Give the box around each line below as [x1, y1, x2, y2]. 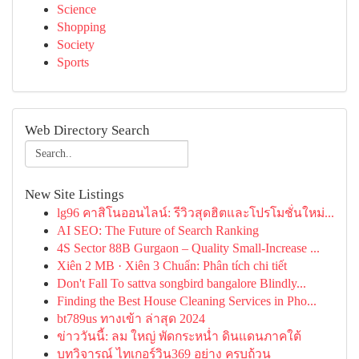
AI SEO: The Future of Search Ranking [57, 224, 259, 237]
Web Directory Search [25, 123, 150, 138]
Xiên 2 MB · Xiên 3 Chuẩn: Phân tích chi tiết [57, 259, 287, 272]
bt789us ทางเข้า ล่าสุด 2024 [57, 312, 205, 325]
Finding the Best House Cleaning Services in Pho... [57, 294, 317, 308]
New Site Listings [25, 187, 124, 202]
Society [57, 38, 95, 51]
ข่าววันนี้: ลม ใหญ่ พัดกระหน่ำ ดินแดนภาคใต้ [57, 329, 301, 343]
